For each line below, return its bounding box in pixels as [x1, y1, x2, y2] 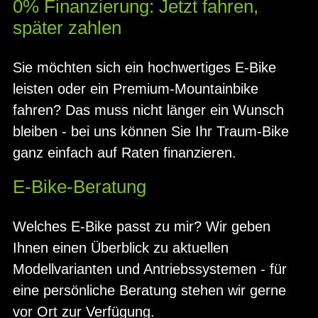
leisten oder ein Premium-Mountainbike [13, 80, 258, 97]
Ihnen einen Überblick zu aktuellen [13, 239, 229, 256]
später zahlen [13, 18, 121, 38]
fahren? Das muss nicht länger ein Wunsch [13, 102, 284, 118]
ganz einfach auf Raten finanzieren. [13, 144, 236, 160]
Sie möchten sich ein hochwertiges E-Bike [13, 59, 276, 75]
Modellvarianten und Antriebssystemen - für [13, 261, 287, 277]
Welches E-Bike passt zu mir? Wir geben [13, 218, 270, 234]
